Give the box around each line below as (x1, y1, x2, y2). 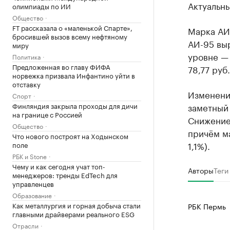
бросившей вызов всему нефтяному (12, 30, 127, 41)
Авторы (187, 164, 214, 176)
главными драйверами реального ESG (12, 208, 135, 219)
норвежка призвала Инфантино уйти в (12, 69, 135, 80)
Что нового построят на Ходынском (12, 130, 128, 141)
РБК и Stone (12, 150, 47, 161)
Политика (12, 51, 41, 61)
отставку (12, 78, 41, 89)
